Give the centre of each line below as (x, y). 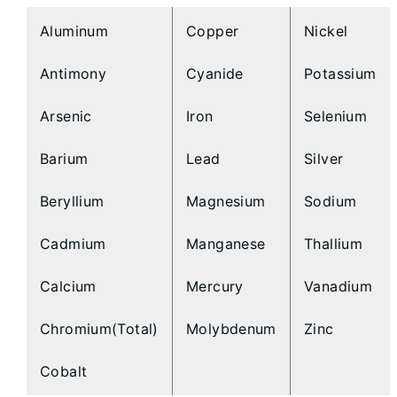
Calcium (68, 287)
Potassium (340, 74)
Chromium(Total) (99, 329)
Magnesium (226, 202)
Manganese (226, 244)
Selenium (336, 117)
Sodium (331, 202)
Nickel (326, 31)
